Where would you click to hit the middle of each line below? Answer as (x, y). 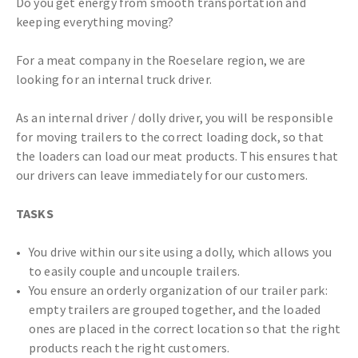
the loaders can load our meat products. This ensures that (177, 156)
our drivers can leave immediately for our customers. (162, 175)
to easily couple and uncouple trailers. (135, 271)
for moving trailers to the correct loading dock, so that (170, 137)
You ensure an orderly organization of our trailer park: (178, 290)
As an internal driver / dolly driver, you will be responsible (175, 118)
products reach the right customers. (129, 348)
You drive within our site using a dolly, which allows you (181, 252)
